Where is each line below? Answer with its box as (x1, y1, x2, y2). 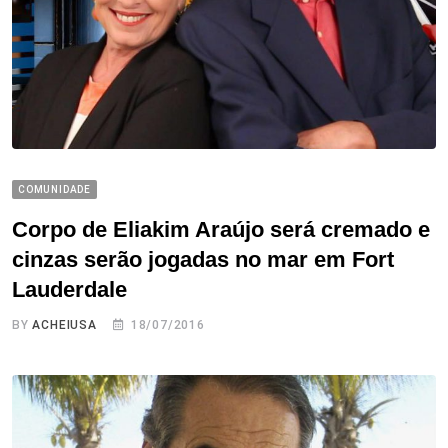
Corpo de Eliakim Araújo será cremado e (12, 217, 430, 243)
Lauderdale (12, 277, 127, 303)
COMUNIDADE (18, 184, 91, 196)
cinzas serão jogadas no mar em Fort (12, 247, 394, 273)
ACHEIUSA (32, 318, 97, 333)
